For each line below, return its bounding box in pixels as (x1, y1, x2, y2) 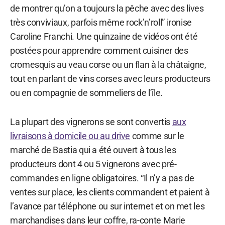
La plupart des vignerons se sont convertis (10, 116, 172, 127)
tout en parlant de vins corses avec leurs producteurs (10, 73, 210, 84)
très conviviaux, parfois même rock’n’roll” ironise (10, 17, 192, 28)
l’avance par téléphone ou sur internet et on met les (10, 200, 205, 211)
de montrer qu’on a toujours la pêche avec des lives (10, 3, 204, 14)
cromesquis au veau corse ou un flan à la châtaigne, (10, 59, 206, 70)
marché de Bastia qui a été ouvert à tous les (10, 144, 176, 155)
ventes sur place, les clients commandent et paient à (10, 186, 210, 197)
